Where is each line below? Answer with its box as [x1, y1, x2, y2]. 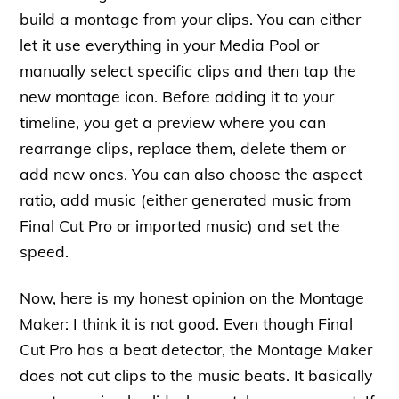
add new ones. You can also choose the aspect [20, 164, 363, 184]
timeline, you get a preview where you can [20, 112, 327, 133]
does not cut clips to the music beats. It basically [20, 364, 373, 385]
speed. [20, 241, 69, 262]
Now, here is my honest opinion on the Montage [20, 287, 365, 307]
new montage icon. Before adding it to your [20, 86, 335, 107]
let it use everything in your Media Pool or [20, 35, 320, 55]
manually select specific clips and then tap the [20, 61, 357, 81]
